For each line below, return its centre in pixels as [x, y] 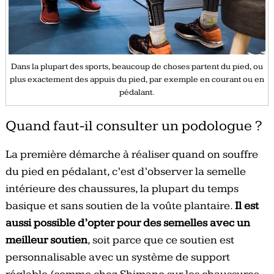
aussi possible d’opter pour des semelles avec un [128, 223]
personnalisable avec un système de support [117, 257]
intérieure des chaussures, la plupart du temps [122, 189]
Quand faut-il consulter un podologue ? [133, 126]
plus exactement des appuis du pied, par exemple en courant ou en [137, 80]
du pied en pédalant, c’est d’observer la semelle [125, 172]
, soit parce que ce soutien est [161, 240]
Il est [246, 206]
